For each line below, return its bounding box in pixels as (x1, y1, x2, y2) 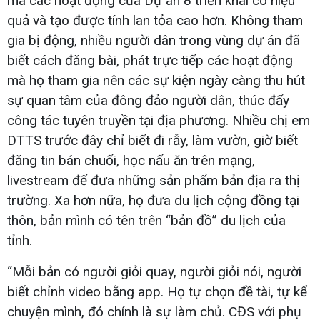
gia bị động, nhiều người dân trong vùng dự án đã (7, 31, 300, 49)
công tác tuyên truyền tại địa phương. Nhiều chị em (7, 111, 310, 129)
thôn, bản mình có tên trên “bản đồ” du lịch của (7, 211, 286, 229)
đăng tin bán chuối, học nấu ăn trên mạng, (7, 151, 255, 169)
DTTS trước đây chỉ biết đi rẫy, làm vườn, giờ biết (7, 131, 298, 149)
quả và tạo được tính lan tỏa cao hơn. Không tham (7, 11, 303, 29)
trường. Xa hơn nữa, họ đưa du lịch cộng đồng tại (7, 191, 299, 209)
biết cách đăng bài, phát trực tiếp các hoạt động (7, 51, 293, 69)
